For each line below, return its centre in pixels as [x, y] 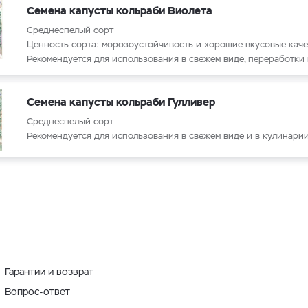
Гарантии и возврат [49, 272]
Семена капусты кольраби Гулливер [121, 102]
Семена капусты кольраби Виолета [120, 11]
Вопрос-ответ [37, 291]
